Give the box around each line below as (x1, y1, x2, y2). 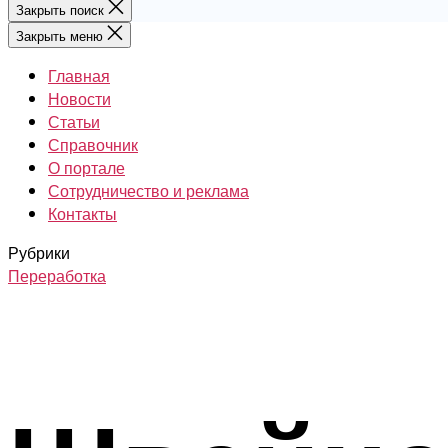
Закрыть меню (16, 25, 103, 45)
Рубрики (8, 240, 70, 264)
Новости (48, 86, 111, 110)
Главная (48, 63, 110, 87)
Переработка (8, 263, 106, 287)
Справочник (48, 132, 138, 156)
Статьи (48, 109, 100, 133)
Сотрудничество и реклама (48, 178, 249, 202)
